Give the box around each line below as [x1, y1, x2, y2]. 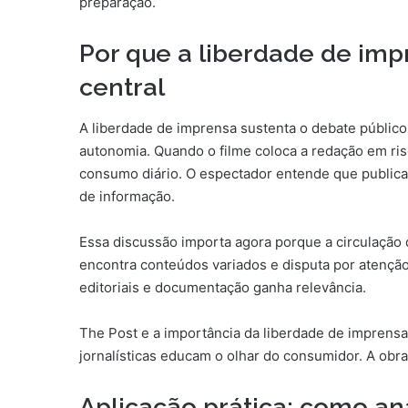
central [79, 73, 165, 102]
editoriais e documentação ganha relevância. [79, 278, 366, 296]
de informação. [79, 187, 175, 205]
